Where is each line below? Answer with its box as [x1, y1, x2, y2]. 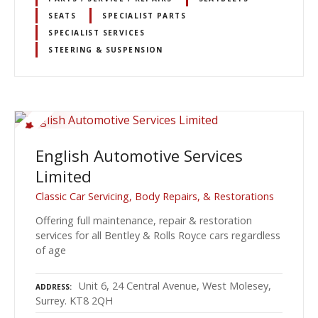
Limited [35, 165, 92, 188]
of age [35, 243, 66, 257]
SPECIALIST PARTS [102, 10, 186, 21]
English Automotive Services [35, 145, 243, 168]
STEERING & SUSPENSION [48, 44, 163, 55]
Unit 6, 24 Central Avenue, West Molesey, [79, 278, 271, 292]
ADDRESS [35, 281, 70, 292]
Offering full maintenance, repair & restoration [35, 213, 252, 227]
